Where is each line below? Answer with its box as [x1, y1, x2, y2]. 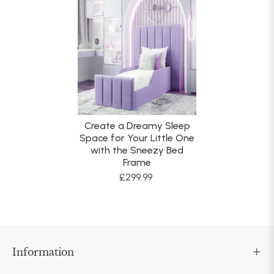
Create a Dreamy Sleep [84, 120, 190, 132]
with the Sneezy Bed [91, 144, 183, 157]
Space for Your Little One [80, 132, 194, 144]
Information [12, 246, 74, 259]
